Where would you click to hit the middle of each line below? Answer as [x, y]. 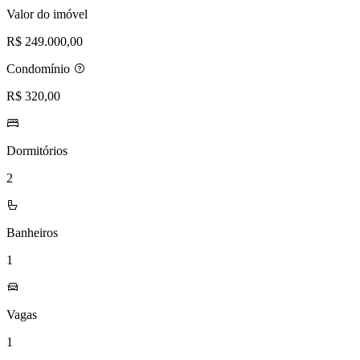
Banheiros [32, 232]
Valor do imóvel [47, 14]
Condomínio [40, 68]
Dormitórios [37, 150]
